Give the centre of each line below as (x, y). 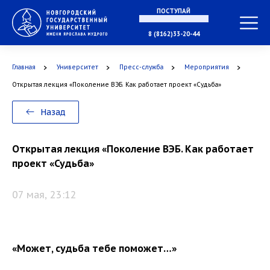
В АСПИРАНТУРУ (174, 80)
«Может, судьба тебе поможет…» (94, 248)
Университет (77, 67)
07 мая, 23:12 (44, 195)
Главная (24, 67)
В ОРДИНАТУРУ (174, 140)
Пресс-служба (141, 67)
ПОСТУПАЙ (174, 11)
